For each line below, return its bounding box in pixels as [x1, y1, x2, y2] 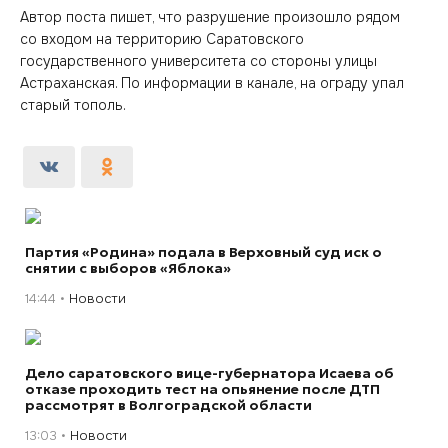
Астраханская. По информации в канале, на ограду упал [20, 73, 404, 92]
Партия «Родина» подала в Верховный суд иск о [25, 242, 382, 261]
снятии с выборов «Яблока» [25, 258, 231, 277]
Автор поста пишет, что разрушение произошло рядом [20, 7, 400, 26]
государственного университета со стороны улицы [20, 51, 377, 70]
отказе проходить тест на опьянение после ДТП [25, 379, 380, 398]
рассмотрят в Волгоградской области [25, 395, 312, 414]
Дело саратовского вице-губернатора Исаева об [25, 363, 394, 382]
